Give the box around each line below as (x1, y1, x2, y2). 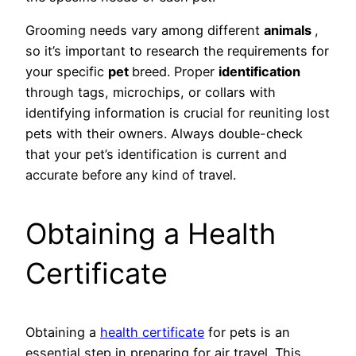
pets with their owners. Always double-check (25, 126, 303, 142)
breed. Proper (132, 64, 219, 80)
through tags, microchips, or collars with (25, 84, 276, 101)
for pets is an (204, 324, 290, 341)
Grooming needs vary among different (25, 22, 264, 39)
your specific (25, 64, 108, 80)
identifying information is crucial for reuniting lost (25, 105, 330, 122)
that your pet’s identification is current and (25, 146, 287, 163)
